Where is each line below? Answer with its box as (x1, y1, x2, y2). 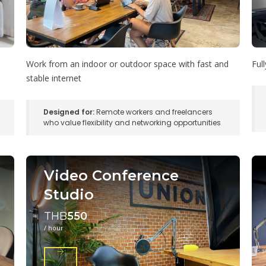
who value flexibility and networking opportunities (43, 117, 221, 128)
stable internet (26, 72, 81, 84)
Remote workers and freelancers (94, 106, 213, 117)
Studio (43, 185, 94, 203)
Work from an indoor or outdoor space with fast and (26, 58, 229, 69)
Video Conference (43, 166, 179, 184)
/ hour (43, 223, 64, 232)
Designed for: (43, 106, 94, 117)
